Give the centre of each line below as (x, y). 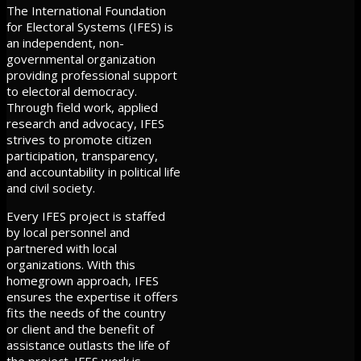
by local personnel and (68, 232)
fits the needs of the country (86, 312)
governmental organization (81, 58)
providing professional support (92, 75)
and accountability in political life (93, 171)
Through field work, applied (82, 107)
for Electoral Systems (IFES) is (90, 26)
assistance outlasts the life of (88, 344)
